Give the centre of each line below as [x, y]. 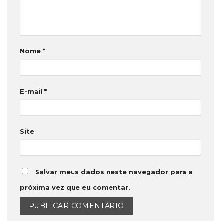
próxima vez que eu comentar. [75, 188]
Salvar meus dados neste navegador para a [114, 172]
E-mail [32, 91]
